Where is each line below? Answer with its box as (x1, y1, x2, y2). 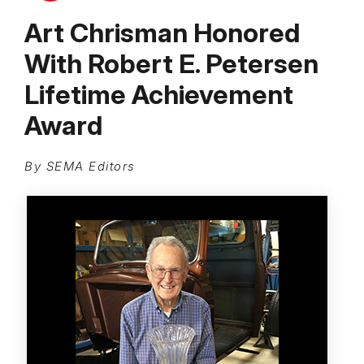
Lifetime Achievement (24, 79, 293, 111)
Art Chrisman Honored (24, 17, 300, 50)
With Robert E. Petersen (24, 48, 318, 80)
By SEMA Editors (24, 159, 136, 175)
